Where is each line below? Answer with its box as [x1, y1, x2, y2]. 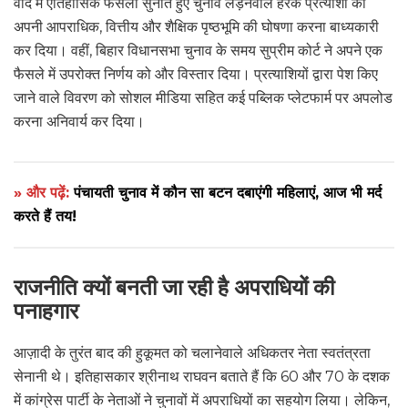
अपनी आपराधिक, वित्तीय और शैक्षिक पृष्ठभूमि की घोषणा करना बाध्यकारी [14, 18, 379, 36]
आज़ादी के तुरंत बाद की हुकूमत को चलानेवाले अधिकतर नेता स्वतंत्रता [14, 344, 371, 362]
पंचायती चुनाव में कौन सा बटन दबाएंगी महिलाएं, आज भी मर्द [74, 184, 382, 202]
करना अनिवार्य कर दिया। [14, 113, 145, 131]
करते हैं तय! [14, 208, 76, 226]
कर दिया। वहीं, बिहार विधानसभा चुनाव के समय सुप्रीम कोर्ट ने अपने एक [14, 42, 382, 60]
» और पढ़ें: [14, 184, 74, 202]
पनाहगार [14, 299, 78, 325]
